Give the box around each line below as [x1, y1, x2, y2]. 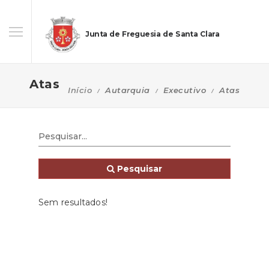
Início [68, 85, 92, 95]
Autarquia [105, 85, 150, 95]
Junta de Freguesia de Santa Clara [85, 29, 219, 39]
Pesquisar [115, 163, 162, 174]
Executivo [163, 85, 206, 95]
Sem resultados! [38, 197, 107, 208]
